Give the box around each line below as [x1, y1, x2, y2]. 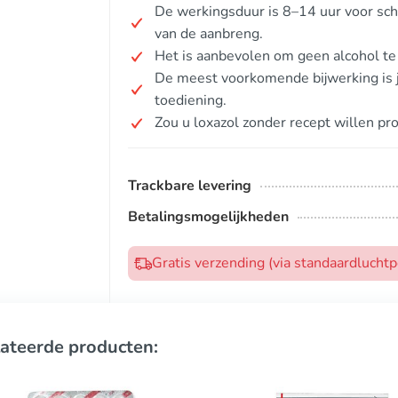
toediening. [155, 91, 227, 110]
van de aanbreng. [155, 24, 263, 44]
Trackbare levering [128, 176, 251, 195]
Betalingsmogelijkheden [128, 207, 289, 227]
